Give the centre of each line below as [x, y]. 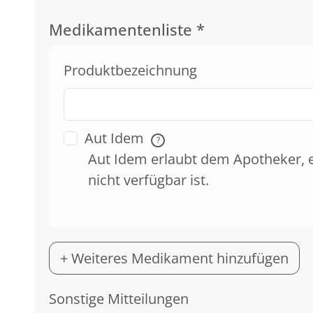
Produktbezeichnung [130, 70]
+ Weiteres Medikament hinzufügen [174, 258]
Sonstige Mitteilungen [119, 299]
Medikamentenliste [123, 29]
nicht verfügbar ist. [148, 180]
